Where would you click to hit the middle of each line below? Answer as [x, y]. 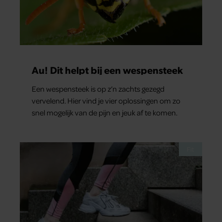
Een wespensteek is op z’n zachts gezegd [98, 88]
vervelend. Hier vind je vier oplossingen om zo [106, 100]
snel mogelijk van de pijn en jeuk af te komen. [105, 112]
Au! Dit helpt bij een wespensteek [107, 70]
